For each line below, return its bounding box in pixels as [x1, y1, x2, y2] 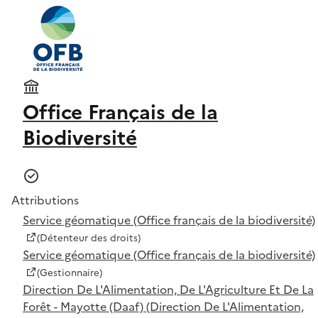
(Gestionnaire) [37, 265, 102, 280]
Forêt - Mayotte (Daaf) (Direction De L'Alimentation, [23, 297, 304, 315]
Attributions [11, 191, 79, 209]
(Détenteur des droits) [37, 230, 141, 245]
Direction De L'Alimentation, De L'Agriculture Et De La [23, 280, 314, 298]
